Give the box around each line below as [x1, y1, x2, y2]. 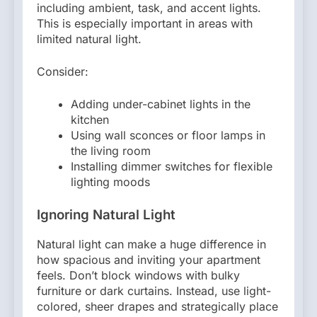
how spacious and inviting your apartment [37, 252, 260, 267]
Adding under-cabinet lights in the [71, 97, 250, 112]
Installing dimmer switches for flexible [71, 159, 272, 174]
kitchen [71, 113, 109, 127]
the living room [71, 144, 151, 158]
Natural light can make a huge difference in [37, 236, 266, 251]
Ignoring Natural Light [37, 207, 175, 224]
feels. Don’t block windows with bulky [37, 267, 240, 282]
